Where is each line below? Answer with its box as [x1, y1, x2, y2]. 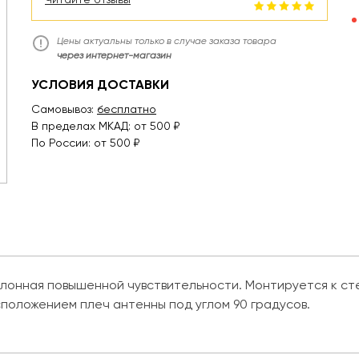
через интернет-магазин [57, 50, 171, 62]
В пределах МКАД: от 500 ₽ [31, 119, 179, 133]
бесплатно [97, 103, 156, 116]
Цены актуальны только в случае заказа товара [57, 35, 276, 47]
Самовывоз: [31, 103, 97, 116]
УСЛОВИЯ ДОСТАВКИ [31, 77, 169, 93]
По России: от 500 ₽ [31, 136, 139, 150]
